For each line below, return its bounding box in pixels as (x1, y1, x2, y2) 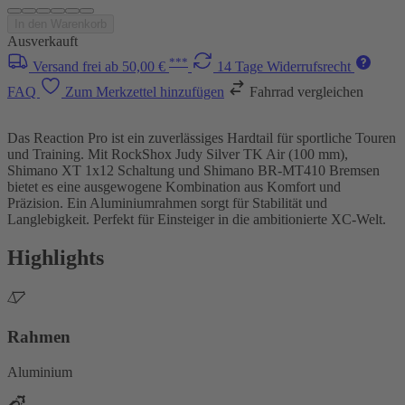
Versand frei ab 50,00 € (33, 59, 169, 75)
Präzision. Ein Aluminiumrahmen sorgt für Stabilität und (7, 195, 327, 212)
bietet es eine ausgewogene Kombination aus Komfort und (7, 179, 341, 195)
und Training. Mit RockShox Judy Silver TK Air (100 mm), (7, 146, 348, 163)
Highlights (7, 246, 104, 270)
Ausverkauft (7, 33, 78, 50)
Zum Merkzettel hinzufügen (65, 84, 224, 100)
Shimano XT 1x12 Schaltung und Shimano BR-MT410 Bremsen (7, 163, 380, 179)
